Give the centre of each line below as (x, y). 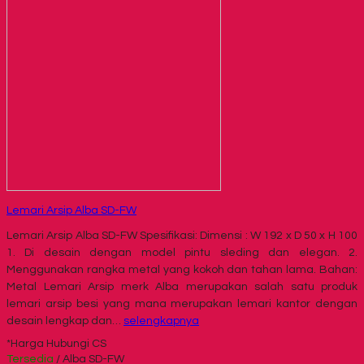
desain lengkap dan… (65, 321)
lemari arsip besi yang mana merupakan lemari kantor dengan (182, 303)
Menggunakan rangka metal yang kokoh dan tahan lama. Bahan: (182, 269)
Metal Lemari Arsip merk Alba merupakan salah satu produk (182, 286)
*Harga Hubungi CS (56, 343)
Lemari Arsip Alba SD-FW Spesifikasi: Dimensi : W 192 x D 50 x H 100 (182, 235)
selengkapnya (161, 321)
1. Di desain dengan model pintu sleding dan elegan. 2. (182, 252)
